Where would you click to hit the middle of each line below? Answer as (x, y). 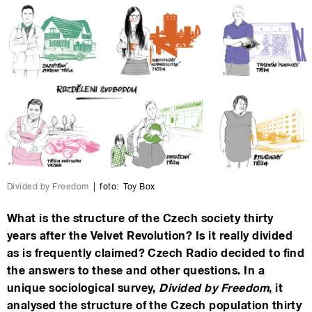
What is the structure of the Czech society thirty (140, 218)
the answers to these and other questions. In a (136, 270)
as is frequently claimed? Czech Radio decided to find (156, 253)
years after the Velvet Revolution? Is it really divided (150, 235)
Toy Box (139, 186)
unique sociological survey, (83, 288)
